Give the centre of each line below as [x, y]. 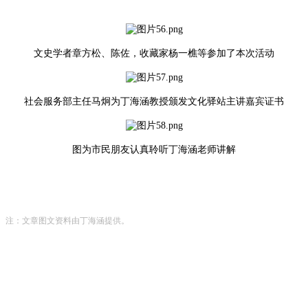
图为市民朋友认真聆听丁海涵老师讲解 [154, 149]
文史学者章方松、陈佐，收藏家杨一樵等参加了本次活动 [154, 53]
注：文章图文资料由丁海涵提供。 [67, 220]
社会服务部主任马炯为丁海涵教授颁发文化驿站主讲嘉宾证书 [154, 101]
